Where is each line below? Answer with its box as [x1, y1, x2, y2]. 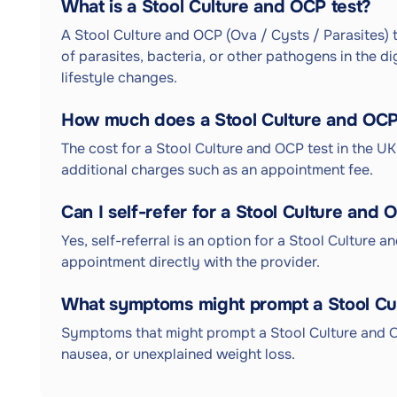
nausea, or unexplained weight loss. [61, 345, 295, 363]
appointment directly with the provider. [61, 253, 320, 271]
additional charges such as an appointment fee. [61, 160, 373, 179]
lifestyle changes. [61, 68, 177, 87]
